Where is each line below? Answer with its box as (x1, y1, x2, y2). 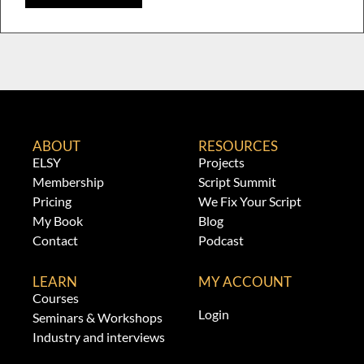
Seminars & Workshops (32, 309, 163, 325)
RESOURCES (198, 136, 279, 154)
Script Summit (198, 173, 277, 189)
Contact (32, 232, 79, 248)
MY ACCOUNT (198, 272, 292, 290)
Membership (32, 173, 105, 189)
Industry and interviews (32, 328, 166, 344)
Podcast (198, 232, 245, 248)
